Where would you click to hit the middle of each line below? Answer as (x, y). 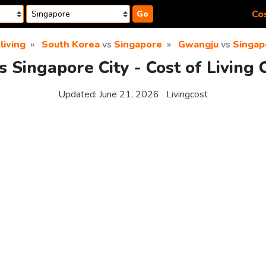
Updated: (79, 95)
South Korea (71, 45)
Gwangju (198, 45)
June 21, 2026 (129, 95)
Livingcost (187, 95)
